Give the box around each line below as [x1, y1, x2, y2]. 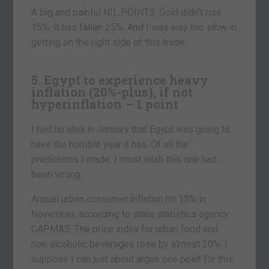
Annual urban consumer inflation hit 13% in [31, 193, 207, 205]
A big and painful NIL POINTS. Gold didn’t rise [31, 6, 222, 18]
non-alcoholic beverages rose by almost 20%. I [31, 238, 228, 250]
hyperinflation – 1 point [31, 95, 179, 112]
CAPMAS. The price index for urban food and [31, 223, 219, 235]
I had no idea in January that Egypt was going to [31, 123, 231, 135]
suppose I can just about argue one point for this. [31, 253, 236, 265]
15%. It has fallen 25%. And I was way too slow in [31, 21, 237, 33]
